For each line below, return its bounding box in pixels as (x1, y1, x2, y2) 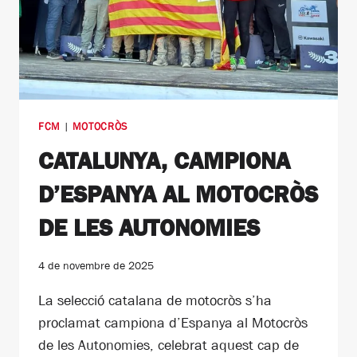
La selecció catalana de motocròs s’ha (38, 292, 272, 308)
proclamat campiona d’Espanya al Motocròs (38, 314, 308, 331)
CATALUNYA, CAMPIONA (38, 147, 290, 175)
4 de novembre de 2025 (38, 258, 154, 272)
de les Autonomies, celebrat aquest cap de (38, 336, 299, 353)
